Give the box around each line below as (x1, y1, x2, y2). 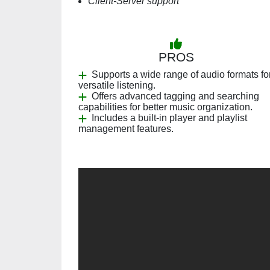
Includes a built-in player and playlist (92, 113, 247, 123)
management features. (78, 124, 174, 134)
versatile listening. (78, 80, 155, 90)
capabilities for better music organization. (78, 102, 253, 112)
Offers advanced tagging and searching (92, 91, 259, 101)
